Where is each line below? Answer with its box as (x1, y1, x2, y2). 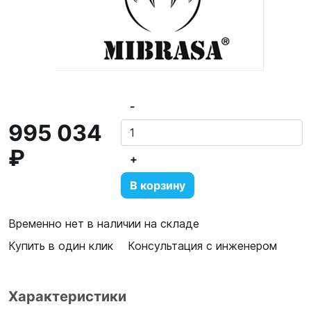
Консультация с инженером (128, 239, 277, 253)
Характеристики (8, 288, 126, 305)
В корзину (129, 178, 185, 192)
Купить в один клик (8, 239, 113, 253)
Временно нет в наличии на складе (8, 217, 199, 230)
